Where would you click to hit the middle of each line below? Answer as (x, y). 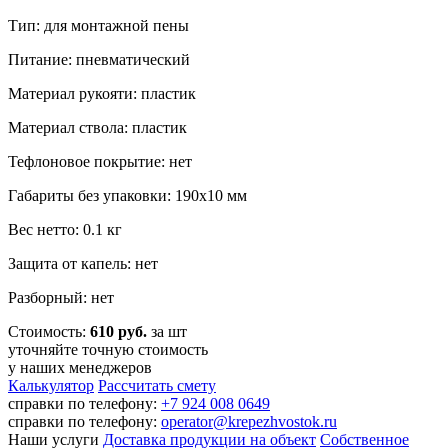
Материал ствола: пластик (97, 127)
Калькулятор (51, 385)
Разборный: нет (61, 297)
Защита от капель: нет (83, 263)
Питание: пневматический (99, 59)
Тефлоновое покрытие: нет (100, 161)
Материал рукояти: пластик (102, 93)
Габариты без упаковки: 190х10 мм (127, 195)
